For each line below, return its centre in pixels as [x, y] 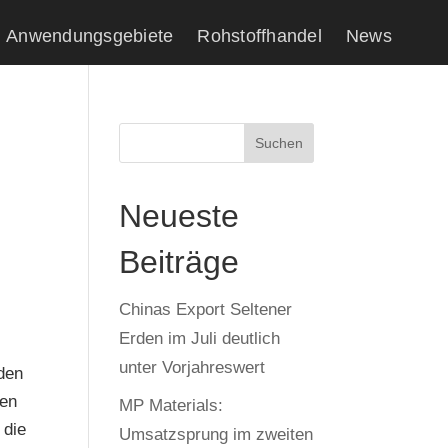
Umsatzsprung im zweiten [216, 434]
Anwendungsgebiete [90, 35]
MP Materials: [171, 405]
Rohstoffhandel [259, 35]
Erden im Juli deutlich [200, 338]
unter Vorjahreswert [192, 367]
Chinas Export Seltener [206, 309]
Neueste [179, 216]
